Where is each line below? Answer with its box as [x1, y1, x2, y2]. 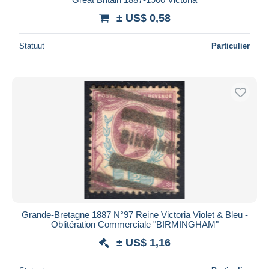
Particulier [211, 41, 250, 50]
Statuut [19, 41, 44, 50]
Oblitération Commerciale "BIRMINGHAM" [50, 219, 219, 229]
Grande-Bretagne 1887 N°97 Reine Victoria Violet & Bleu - [21, 209, 248, 220]
